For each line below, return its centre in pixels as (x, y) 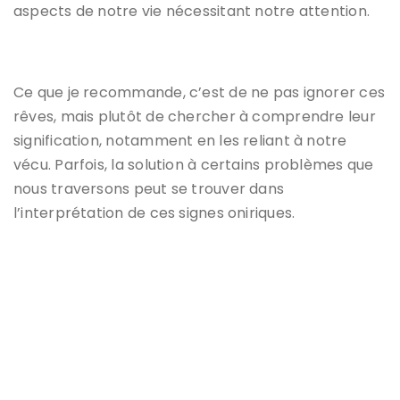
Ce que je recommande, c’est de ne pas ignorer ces (200, 92)
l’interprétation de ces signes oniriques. (154, 212)
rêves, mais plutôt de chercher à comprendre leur (195, 116)
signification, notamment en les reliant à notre (180, 140)
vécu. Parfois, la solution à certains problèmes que (194, 164)
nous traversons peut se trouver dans (149, 188)
